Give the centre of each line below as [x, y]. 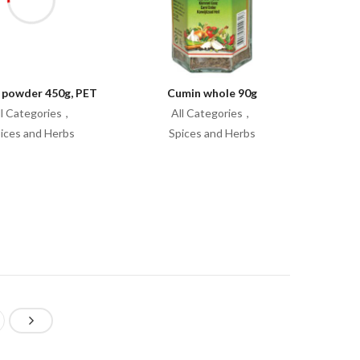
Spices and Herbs [212, 133]
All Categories [207, 113]
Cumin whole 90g [212, 93]
